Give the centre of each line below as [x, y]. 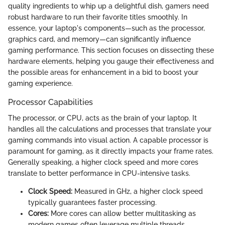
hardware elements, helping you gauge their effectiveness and [111, 61]
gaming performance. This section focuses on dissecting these [111, 50]
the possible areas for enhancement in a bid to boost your [103, 72]
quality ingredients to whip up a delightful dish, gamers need [108, 6]
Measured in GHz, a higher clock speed [138, 192]
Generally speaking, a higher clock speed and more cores [103, 162]
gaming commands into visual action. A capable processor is [108, 140]
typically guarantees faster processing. [92, 203]
